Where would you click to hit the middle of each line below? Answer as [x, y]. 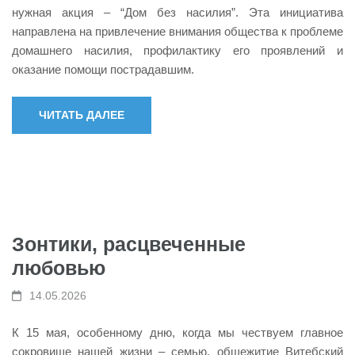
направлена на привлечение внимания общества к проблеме [177, 31]
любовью [59, 268]
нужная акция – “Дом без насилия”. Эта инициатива [177, 12]
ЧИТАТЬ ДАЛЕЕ [82, 115]
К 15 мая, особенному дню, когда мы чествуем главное [177, 332]
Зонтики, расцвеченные [129, 244]
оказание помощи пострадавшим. [103, 69]
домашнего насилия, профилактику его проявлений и [177, 50]
